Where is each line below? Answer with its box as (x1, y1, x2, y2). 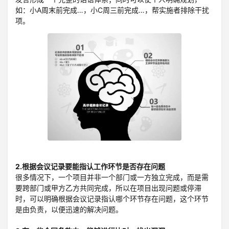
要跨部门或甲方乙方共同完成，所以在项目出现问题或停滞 (15, 183, 201, 192)
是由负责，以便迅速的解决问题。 (15, 204, 123, 214)
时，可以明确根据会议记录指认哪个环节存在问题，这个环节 (15, 194, 209, 203)
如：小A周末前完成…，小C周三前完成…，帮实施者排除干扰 (15, 6, 209, 15)
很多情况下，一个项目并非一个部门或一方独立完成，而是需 (15, 172, 209, 181)
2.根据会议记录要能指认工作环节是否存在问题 (15, 162, 165, 171)
